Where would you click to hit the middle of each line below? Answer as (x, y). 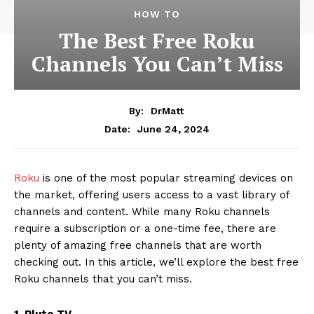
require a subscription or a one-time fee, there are (145, 228)
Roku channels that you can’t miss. (103, 279)
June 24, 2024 (173, 129)
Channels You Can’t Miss (157, 64)
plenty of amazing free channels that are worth (138, 245)
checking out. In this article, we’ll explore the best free (156, 262)
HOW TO (157, 14)
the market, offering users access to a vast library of (152, 194)
